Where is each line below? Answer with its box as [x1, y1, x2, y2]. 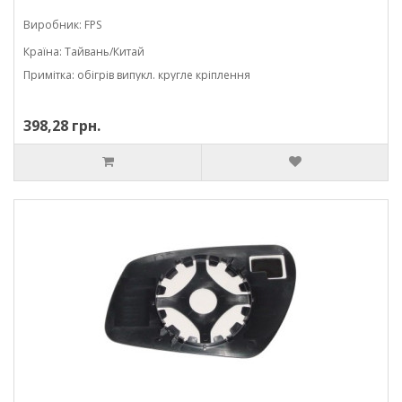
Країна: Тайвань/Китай [23, 44, 144, 59]
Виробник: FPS [23, 17, 101, 32]
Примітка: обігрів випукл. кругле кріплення [23, 67, 250, 83]
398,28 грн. [23, 116, 100, 135]
